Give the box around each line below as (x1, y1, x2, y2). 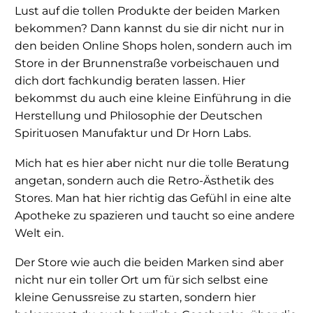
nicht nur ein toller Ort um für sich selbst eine (15, 273, 268, 287)
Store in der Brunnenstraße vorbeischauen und (15, 57, 279, 71)
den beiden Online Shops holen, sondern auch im (15, 39, 292, 53)
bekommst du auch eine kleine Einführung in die (15, 92, 291, 105)
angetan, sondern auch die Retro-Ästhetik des (15, 173, 274, 187)
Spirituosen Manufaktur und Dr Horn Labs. (15, 126, 251, 140)
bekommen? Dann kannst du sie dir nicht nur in (15, 22, 284, 36)
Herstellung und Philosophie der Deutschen (15, 109, 263, 123)
